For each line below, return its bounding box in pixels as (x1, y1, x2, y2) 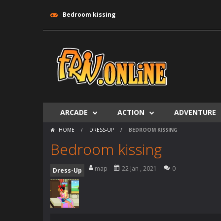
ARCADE (60, 108, 88, 117)
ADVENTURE (174, 108, 216, 117)
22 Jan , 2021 (122, 164, 157, 173)
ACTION (117, 108, 145, 117)
